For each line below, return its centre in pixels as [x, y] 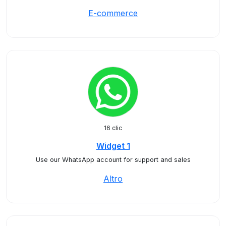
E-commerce [113, 13]
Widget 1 [113, 146]
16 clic [113, 128]
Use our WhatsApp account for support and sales [113, 160]
